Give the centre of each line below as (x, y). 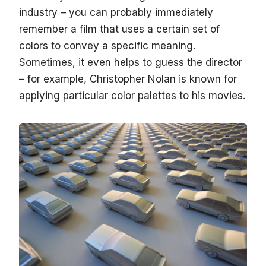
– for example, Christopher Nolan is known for (128, 79)
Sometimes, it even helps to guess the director (131, 63)
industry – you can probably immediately (116, 13)
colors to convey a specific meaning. (107, 46)
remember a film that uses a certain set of (119, 29)
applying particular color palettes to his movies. (132, 96)
